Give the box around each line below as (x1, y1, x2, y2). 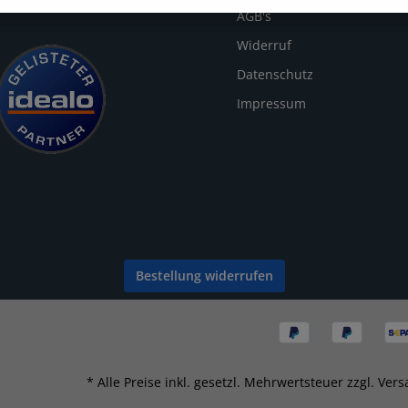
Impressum (237, 94, 306, 112)
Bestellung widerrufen (135, 266, 273, 284)
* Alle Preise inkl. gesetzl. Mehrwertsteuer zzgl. (87, 373, 378, 391)
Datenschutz (237, 65, 313, 83)
